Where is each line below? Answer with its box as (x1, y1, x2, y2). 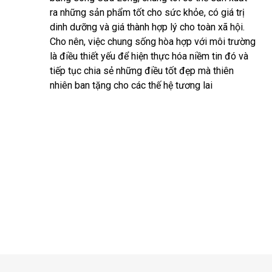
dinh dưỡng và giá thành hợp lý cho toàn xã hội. (50, 21, 245, 33)
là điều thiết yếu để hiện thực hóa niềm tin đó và (50, 50, 248, 62)
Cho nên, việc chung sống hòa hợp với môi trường (50, 36, 256, 47)
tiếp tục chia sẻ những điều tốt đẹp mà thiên (50, 65, 234, 76)
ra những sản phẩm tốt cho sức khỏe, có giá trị (50, 7, 245, 18)
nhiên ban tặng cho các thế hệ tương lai (50, 80, 212, 91)
